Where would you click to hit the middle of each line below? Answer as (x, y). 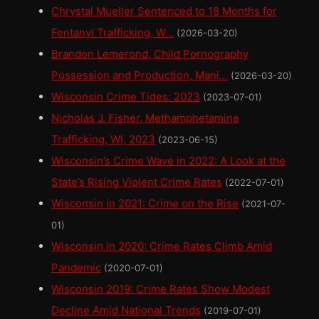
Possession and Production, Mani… (140, 75)
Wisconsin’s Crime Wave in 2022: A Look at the (168, 161)
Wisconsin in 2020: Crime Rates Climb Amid (162, 246)
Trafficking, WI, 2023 (103, 140)
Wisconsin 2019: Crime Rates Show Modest (161, 289)
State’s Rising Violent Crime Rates (137, 182)
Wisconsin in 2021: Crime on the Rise (145, 204)
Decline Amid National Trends (126, 310)
